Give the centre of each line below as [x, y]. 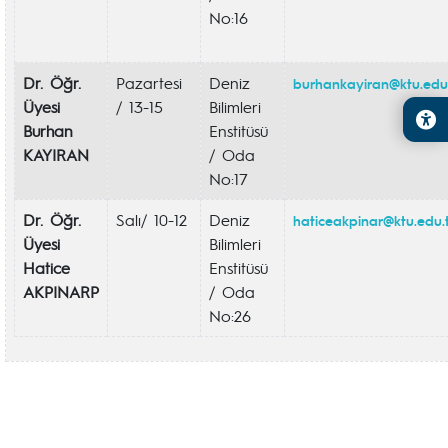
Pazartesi [149, 82]
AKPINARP [61, 291]
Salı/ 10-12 [151, 219]
